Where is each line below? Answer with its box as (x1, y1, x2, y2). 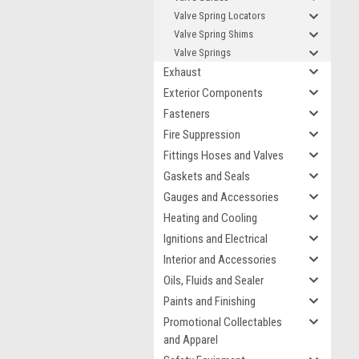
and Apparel (163, 333, 218, 347)
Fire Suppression (163, 127, 240, 142)
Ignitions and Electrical (163, 232, 268, 246)
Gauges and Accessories (163, 190, 279, 204)
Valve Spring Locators (174, 10, 265, 22)
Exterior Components (163, 86, 263, 100)
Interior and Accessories (163, 252, 276, 267)
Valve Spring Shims (174, 28, 253, 40)
